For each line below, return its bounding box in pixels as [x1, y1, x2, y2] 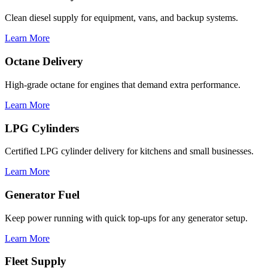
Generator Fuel [5, 188, 80, 201]
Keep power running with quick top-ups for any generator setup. [5, 212, 248, 223]
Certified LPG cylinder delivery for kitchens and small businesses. [5, 146, 254, 157]
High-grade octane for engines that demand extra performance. [5, 79, 240, 90]
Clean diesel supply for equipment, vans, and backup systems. [5, 13, 238, 23]
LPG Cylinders [5, 121, 79, 135]
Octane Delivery [5, 55, 83, 68]
